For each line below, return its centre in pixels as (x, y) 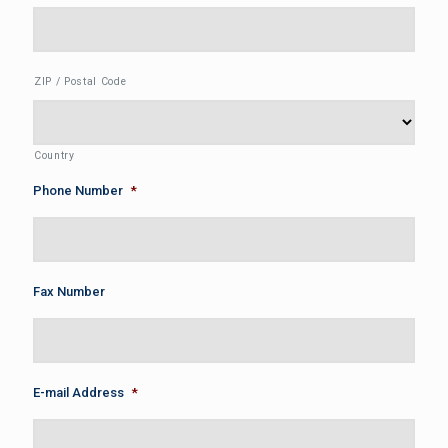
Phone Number (78, 190)
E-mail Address (78, 393)
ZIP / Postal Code (80, 81)
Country (54, 155)
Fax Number (69, 292)
